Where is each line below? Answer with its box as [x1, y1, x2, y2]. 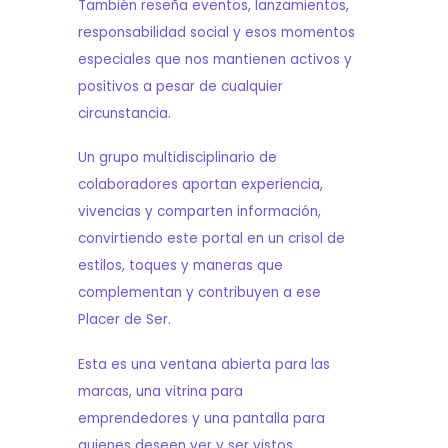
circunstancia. [77, 103, 171, 123]
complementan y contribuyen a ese [77, 283, 321, 303]
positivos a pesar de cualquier [77, 76, 283, 96]
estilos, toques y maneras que [77, 256, 283, 276]
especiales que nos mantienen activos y [77, 49, 352, 69]
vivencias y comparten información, [77, 202, 321, 222]
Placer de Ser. [77, 310, 171, 330]
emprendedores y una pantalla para [77, 408, 325, 428]
